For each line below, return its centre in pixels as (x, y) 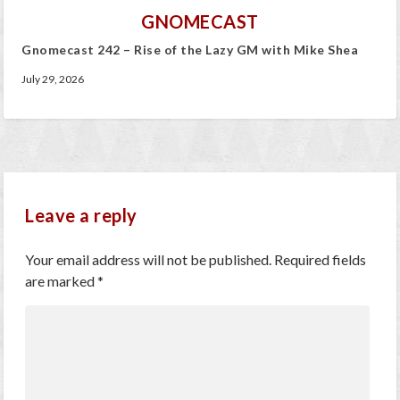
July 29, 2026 (53, 79)
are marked (62, 280)
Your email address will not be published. (149, 259)
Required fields (321, 259)
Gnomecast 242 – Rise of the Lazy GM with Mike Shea (190, 49)
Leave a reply (81, 215)
